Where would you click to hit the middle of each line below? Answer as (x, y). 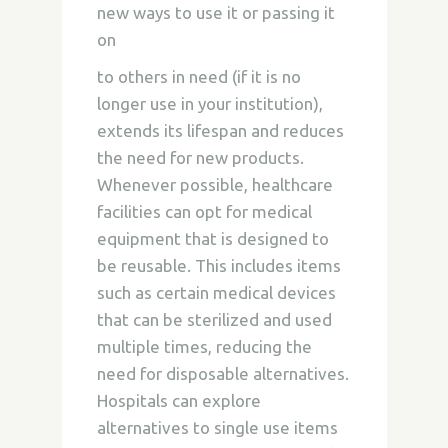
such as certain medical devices (216, 292)
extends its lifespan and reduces (220, 130)
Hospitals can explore (178, 400)
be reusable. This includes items (218, 265)
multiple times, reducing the (204, 346)
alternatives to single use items (217, 427)
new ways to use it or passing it (215, 12)
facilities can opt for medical (204, 211)
